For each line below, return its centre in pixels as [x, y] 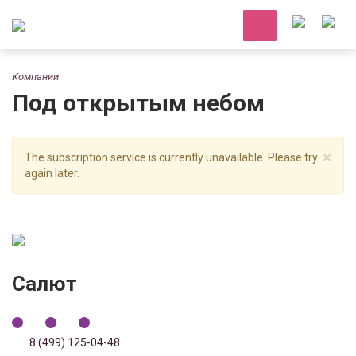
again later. [52, 173]
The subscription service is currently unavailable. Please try [171, 157]
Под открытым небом [138, 103]
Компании [35, 77]
